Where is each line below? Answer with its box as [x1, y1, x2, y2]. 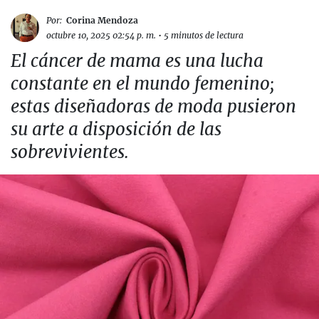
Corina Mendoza [66, 15, 138, 26]
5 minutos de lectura [164, 30, 244, 41]
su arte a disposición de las [11, 118, 221, 140]
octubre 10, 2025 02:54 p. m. [46, 30, 156, 41]
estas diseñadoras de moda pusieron [11, 95, 296, 117]
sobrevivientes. [11, 141, 129, 163]
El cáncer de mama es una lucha [11, 50, 263, 72]
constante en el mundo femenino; [11, 73, 274, 95]
